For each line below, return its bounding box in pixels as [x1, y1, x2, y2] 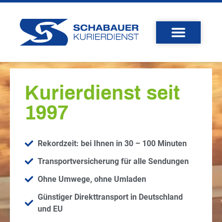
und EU [38, 204, 63, 214]
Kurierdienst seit [25, 82, 180, 104]
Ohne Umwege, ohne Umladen [38, 174, 147, 184]
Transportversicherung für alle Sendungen [38, 156, 189, 166]
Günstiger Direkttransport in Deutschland [38, 192, 183, 202]
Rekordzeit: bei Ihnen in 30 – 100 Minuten [38, 138, 187, 148]
